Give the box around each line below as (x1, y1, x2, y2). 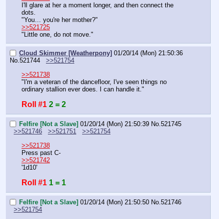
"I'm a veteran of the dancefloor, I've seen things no (22, 78, 167, 86)
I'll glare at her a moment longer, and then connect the (22, 1, 174, 9)
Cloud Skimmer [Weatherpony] (19, 49, 112, 57)
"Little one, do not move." (22, 30, 93, 38)
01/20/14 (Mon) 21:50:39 (80, 120, 149, 128)
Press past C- (22, 149, 61, 156)
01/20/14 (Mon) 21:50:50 (80, 198, 149, 206)
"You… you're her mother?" (22, 16, 98, 23)
